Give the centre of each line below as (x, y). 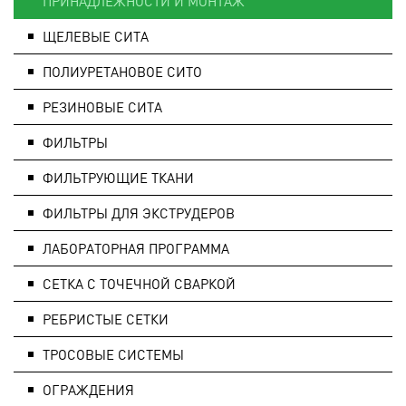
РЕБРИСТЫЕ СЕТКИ (106, 319)
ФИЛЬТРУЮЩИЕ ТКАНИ (118, 177)
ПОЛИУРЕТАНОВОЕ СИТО (122, 71)
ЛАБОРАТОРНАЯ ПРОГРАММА (136, 248)
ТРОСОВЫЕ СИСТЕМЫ (113, 354)
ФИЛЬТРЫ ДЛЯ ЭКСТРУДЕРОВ (139, 213)
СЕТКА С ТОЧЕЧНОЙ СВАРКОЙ (139, 283)
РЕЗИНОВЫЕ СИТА (102, 106)
